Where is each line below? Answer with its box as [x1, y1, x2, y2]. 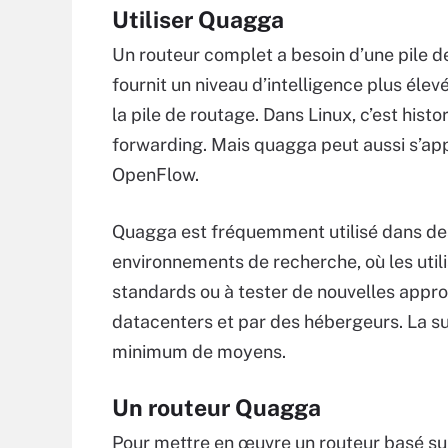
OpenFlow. [112, 164, 199, 185]
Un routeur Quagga [112, 394, 321, 421]
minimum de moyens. [112, 341, 286, 362]
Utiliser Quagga [112, 6, 284, 33]
